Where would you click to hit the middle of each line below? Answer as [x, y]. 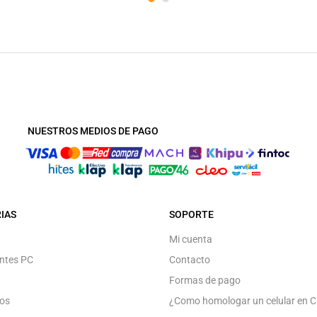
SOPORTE [191, 214]
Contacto [190, 259]
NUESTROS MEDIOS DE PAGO [93, 131]
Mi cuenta [191, 239]
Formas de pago [205, 280]
